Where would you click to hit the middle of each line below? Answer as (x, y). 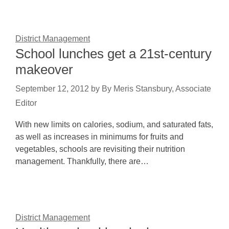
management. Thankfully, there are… (82, 161)
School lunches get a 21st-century (113, 54)
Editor (26, 103)
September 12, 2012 (52, 89)
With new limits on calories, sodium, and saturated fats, (114, 124)
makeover (44, 70)
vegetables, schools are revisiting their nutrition (100, 149)
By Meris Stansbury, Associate (156, 89)
